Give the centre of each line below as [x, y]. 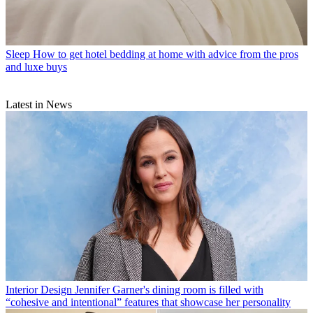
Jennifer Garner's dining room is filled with [169, 290]
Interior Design [39, 290]
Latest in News [39, 105]
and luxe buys [36, 67]
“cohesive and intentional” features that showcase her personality [148, 303]
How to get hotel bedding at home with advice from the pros [166, 54]
